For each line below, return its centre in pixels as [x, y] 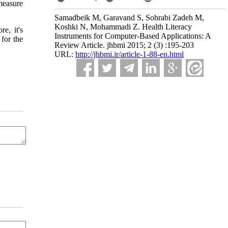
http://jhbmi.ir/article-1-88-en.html [130, 54]
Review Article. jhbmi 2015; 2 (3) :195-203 [124, 45]
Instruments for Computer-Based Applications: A [133, 36]
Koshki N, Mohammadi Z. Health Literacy [123, 27]
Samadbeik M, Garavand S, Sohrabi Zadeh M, [129, 18]
